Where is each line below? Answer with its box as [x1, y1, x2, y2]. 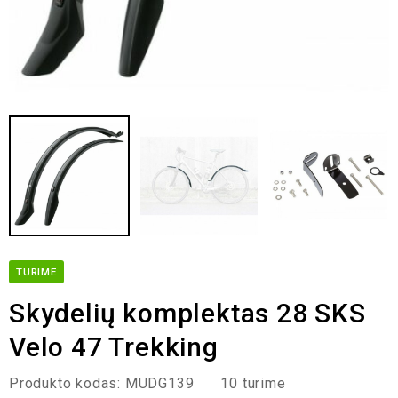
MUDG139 [124, 375, 195, 392]
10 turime [220, 375, 286, 392]
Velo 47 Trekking [9, 331, 219, 362]
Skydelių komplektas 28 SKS [9, 298, 366, 329]
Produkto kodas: [9, 375, 122, 392]
